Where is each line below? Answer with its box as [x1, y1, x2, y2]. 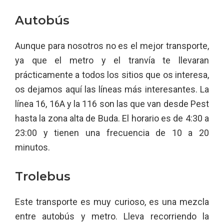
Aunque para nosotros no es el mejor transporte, [15, 40, 209, 51]
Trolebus [15, 169, 70, 183]
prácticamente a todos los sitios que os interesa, [15, 69, 209, 80]
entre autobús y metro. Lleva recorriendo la [15, 211, 209, 221]
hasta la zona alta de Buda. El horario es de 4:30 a [15, 113, 209, 123]
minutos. [15, 142, 50, 152]
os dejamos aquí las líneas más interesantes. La [15, 84, 209, 94]
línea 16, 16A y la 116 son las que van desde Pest [15, 98, 209, 109]
